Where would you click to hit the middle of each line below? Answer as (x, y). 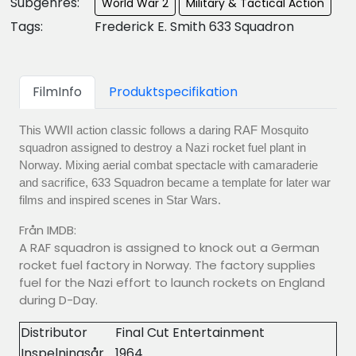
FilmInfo (57, 91)
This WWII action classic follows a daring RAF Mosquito (164, 130)
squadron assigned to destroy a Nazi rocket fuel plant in (163, 147)
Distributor (54, 332)
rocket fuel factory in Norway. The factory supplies (167, 265)
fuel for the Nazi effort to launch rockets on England (172, 282)
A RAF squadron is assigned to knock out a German (169, 247)
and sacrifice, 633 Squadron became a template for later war (175, 182)
